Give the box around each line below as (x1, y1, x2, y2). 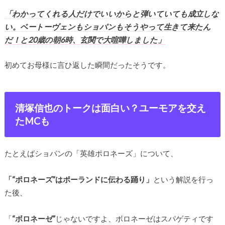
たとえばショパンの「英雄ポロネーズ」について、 (4, 149, 178, 158)
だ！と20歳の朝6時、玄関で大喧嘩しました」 (4, 35, 165, 44)
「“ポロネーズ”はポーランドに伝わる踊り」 (4, 175, 153, 184)
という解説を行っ (153, 175, 213, 184)
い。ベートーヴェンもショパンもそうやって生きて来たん (4, 22, 211, 31)
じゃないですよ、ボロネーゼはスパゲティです (55, 214, 213, 223)
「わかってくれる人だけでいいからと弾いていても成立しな (4, 9, 219, 18)
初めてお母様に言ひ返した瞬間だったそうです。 (4, 60, 170, 70)
